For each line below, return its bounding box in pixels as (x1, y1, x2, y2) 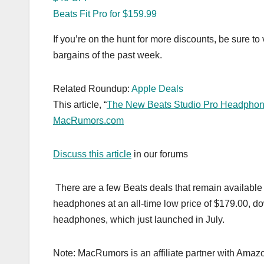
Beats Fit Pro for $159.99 (53, 8, 157, 19)
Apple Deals (131, 83, 183, 94)
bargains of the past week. (53, 49, 162, 60)
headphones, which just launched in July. (53, 214, 225, 225)
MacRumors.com (53, 115, 124, 126)
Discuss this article (53, 148, 131, 159)
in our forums (131, 148, 188, 159)
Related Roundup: (53, 83, 131, 94)
